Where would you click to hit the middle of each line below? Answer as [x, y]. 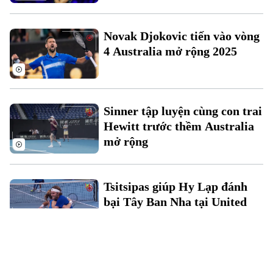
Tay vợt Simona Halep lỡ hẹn [179, 262]
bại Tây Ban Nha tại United [175, 201]
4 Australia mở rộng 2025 [170, 51]
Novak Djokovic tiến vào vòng [181, 36]
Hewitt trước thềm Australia [179, 126]
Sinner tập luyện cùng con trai [183, 111]
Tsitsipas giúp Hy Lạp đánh [175, 186]
